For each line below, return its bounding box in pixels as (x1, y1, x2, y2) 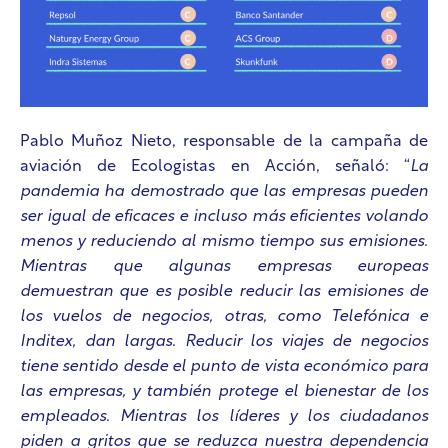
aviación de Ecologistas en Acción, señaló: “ (20, 159, 410, 176)
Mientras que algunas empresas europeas (20, 259, 428, 276)
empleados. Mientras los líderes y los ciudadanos (20, 409, 428, 426)
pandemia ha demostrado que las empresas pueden (20, 184, 428, 201)
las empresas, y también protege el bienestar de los (20, 384, 428, 401)
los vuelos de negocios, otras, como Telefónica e (20, 309, 428, 326)
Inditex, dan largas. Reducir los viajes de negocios (20, 334, 428, 351)
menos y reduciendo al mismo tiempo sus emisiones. (20, 234, 428, 251)
